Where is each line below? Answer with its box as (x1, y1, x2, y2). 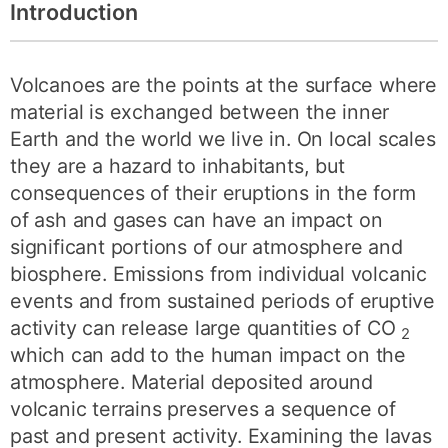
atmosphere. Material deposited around (10, 370, 373, 394)
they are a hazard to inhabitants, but (10, 154, 345, 178)
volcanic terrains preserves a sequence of (10, 397, 396, 421)
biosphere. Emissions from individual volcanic (10, 262, 428, 286)
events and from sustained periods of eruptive (10, 289, 436, 313)
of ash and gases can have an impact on (10, 208, 383, 232)
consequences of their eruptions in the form (10, 181, 416, 205)
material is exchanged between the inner (10, 100, 390, 124)
